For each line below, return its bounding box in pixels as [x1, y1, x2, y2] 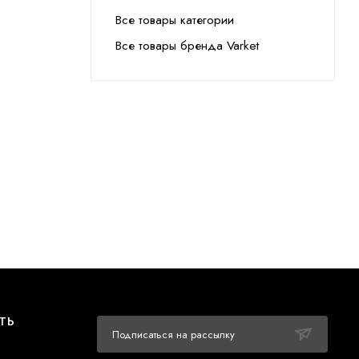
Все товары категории [115, 10, 234, 29]
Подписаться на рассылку [111, 327, 235, 342]
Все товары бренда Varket [115, 35, 259, 54]
